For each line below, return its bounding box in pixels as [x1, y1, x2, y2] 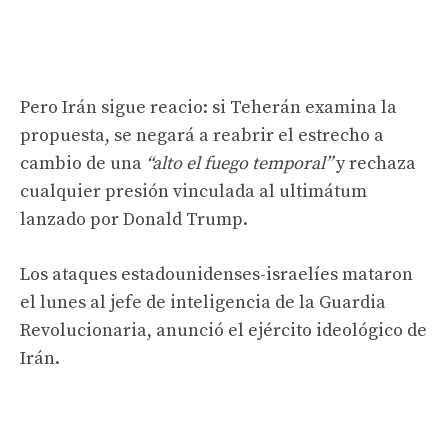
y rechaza [332, 151, 416, 175]
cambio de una [20, 151, 146, 175]
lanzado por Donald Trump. [20, 207, 248, 231]
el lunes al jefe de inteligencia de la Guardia [20, 290, 386, 314]
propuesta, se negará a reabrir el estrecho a [20, 123, 384, 147]
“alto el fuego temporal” [146, 151, 332, 175]
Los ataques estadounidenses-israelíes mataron [20, 262, 413, 286]
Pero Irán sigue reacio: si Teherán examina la [20, 95, 397, 119]
